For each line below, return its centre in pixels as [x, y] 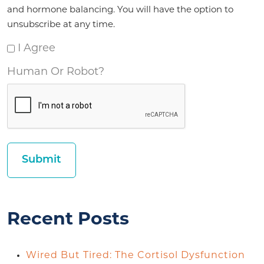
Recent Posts [68, 220]
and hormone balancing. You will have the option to [120, 10]
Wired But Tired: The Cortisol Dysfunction [136, 255]
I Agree [37, 48]
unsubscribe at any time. [61, 25]
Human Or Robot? [56, 72]
